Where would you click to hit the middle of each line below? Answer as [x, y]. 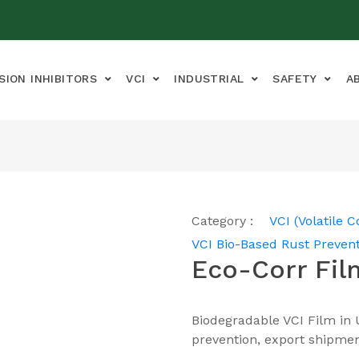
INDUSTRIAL [209, 79]
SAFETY [295, 79]
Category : [222, 221]
